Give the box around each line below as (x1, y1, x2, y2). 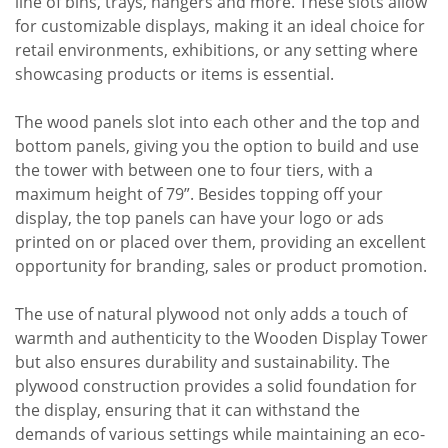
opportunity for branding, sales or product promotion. (15, 255, 427, 278)
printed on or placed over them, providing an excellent (15, 231, 426, 254)
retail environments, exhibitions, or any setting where (15, 39, 418, 62)
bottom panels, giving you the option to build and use (15, 135, 419, 158)
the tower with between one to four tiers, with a (15, 159, 373, 182)
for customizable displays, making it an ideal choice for (15, 15, 425, 38)
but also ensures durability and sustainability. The (15, 351, 390, 374)
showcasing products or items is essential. (15, 63, 334, 86)
